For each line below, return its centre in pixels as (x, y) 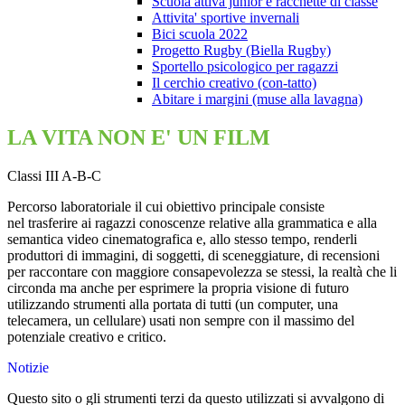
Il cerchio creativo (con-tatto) (234, 83)
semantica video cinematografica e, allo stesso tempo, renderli (182, 240)
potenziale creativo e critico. (87, 337)
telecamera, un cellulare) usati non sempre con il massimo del (181, 321)
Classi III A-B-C (54, 176)
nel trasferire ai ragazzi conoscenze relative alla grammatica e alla (192, 223)
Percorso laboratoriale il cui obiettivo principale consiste (166, 207)
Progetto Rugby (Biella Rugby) (241, 51)
